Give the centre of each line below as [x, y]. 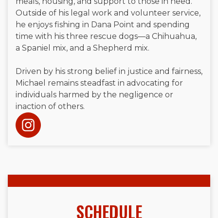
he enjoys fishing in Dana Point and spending [103, 25]
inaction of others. [50, 107]
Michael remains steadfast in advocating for [99, 83]
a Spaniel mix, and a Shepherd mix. [82, 48]
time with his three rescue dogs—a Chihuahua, [106, 36]
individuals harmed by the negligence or [94, 95]
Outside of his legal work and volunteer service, [108, 13]
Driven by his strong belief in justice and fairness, [109, 72]
